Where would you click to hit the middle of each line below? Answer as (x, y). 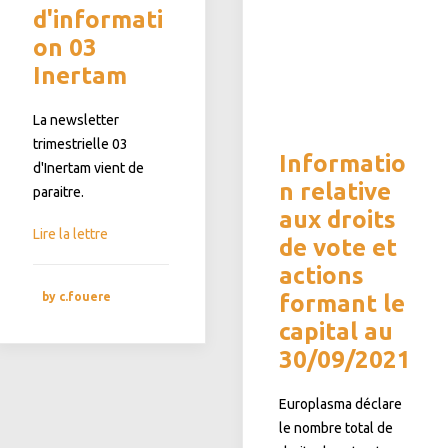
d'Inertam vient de (88, 168)
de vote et (338, 247)
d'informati (98, 19)
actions (321, 275)
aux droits (337, 219)
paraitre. (58, 192)
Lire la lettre (70, 234)
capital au (336, 331)
